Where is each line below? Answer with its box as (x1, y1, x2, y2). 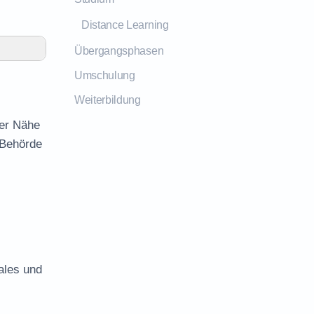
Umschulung (74, 69, 135, 81)
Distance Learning (81, 19, 169, 31)
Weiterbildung (74, 94, 141, 106)
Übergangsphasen (74, 45, 164, 57)
